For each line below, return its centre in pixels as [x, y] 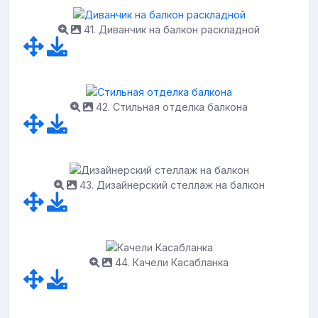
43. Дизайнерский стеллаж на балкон [170, 185]
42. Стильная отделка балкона [170, 107]
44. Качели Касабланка [170, 263]
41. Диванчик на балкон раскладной [170, 29]
